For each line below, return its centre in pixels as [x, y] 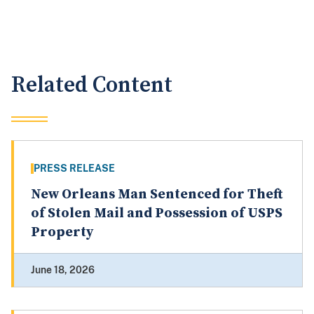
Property [62, 233]
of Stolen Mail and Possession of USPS [157, 214]
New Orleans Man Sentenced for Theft [157, 195]
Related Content [92, 86]
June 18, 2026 [63, 270]
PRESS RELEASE [74, 169]
